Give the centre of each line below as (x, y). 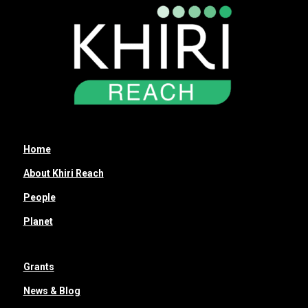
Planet (38, 221)
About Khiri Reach (63, 173)
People (39, 197)
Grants (38, 267)
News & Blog (52, 291)
